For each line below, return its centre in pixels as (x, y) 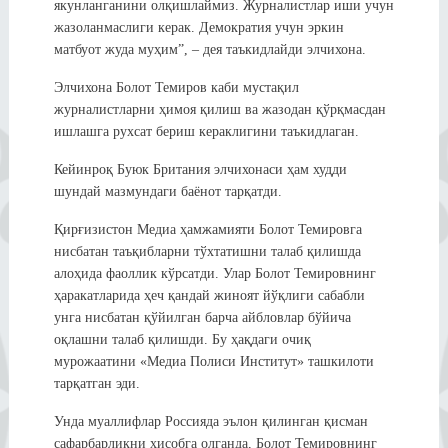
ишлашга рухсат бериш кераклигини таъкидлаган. (206, 131)
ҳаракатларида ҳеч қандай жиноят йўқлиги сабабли (209, 295)
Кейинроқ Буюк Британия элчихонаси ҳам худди (200, 169)
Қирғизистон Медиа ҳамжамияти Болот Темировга (207, 229)
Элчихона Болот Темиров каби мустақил (176, 87)
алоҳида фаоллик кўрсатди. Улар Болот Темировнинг (214, 273)
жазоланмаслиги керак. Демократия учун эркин (198, 27)
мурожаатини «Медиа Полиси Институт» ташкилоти (213, 361)
